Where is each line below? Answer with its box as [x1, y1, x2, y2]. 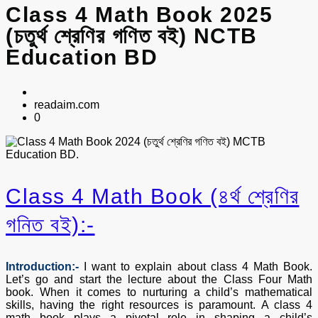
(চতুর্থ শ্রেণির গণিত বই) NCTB [6, 23, 258, 48]
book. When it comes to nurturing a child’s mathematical [6, 285, 312, 298]
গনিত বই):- [6, 212, 95, 236]
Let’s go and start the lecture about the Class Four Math [6, 273, 312, 285]
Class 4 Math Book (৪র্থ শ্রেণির [6, 184, 300, 208]
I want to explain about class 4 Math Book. [79, 260, 312, 273]
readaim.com [34, 98, 99, 111]
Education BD [6, 45, 158, 69]
